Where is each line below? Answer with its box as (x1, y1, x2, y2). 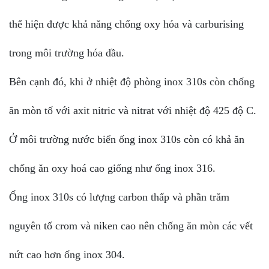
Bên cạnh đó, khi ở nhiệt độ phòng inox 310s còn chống (9, 75, 255, 88)
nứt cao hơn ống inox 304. (9, 248, 125, 261)
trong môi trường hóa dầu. (9, 46, 127, 59)
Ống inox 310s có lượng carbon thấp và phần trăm (9, 190, 229, 203)
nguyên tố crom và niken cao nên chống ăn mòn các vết (9, 219, 253, 232)
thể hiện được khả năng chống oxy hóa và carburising (9, 17, 244, 30)
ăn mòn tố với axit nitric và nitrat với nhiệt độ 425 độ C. (9, 104, 256, 116)
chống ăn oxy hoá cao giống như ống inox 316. (9, 162, 219, 174)
